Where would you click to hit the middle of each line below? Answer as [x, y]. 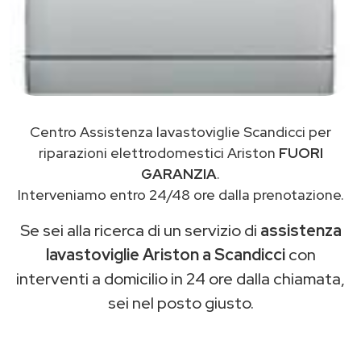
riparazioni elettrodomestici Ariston [158, 153]
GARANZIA [179, 174]
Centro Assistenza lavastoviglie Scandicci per [180, 132]
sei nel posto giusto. [180, 303]
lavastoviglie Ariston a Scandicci [165, 255]
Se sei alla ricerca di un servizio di [140, 231]
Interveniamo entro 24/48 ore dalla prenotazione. [180, 195]
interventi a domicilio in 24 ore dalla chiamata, [180, 279]
